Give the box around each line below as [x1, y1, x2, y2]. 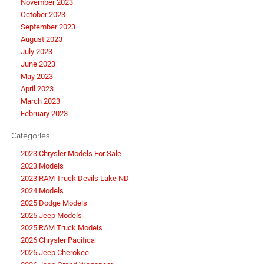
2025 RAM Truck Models [21, 223, 103, 233]
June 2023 [21, 60, 55, 69]
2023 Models [21, 161, 64, 171]
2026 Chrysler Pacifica [21, 236, 95, 245]
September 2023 [21, 22, 75, 32]
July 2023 [21, 47, 52, 57]
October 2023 [21, 10, 65, 19]
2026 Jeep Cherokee [21, 248, 89, 258]
